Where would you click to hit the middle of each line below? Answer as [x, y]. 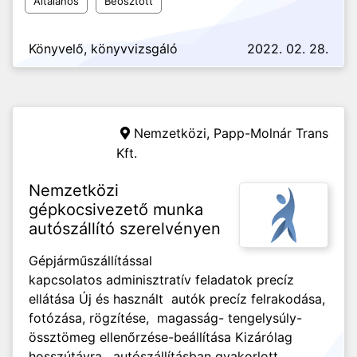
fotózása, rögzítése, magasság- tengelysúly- [165, 318]
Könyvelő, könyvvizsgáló [103, 49]
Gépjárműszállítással [90, 261]
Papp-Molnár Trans [271, 133]
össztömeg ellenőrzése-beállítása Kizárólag [161, 337]
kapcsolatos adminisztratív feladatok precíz [161, 280]
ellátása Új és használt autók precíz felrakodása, [177, 299]
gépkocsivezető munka [116, 210]
